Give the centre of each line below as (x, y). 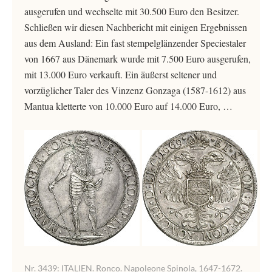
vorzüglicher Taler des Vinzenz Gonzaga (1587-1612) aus (135, 90)
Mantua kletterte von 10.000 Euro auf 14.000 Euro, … (128, 106)
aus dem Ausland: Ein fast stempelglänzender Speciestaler (135, 43)
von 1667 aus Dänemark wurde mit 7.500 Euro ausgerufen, (138, 59)
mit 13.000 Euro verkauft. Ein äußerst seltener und (121, 74)
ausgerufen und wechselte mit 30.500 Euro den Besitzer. (132, 11)
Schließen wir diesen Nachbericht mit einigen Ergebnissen (136, 27)
